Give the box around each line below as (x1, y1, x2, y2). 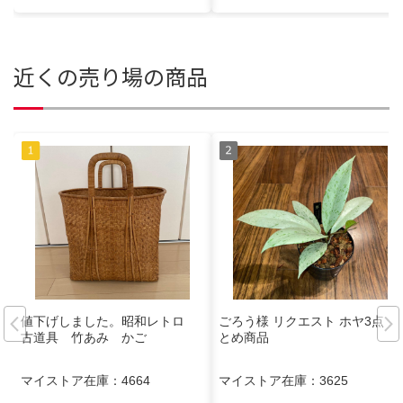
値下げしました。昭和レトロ (21, 313, 197, 328)
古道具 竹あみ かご (21, 329, 147, 345)
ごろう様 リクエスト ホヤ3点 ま (219, 313, 400, 328)
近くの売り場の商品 (13, 59, 208, 92)
